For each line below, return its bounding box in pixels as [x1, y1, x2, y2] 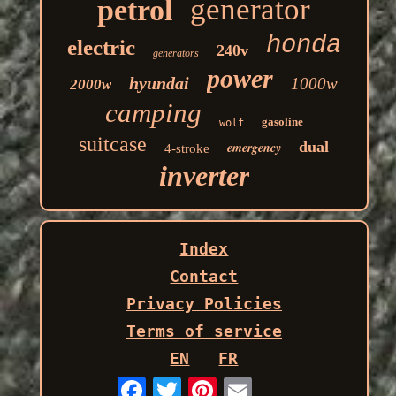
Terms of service [126, 322, 282, 341]
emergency [227, 139, 282, 157]
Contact [170, 267, 239, 286]
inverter [158, 160, 249, 193]
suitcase [79, 133, 148, 156]
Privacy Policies [126, 294, 282, 314]
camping [104, 97, 202, 129]
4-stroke [164, 141, 210, 156]
